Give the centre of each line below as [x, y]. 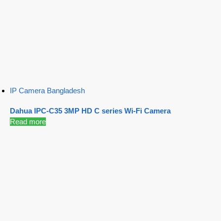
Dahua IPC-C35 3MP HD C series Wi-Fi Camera [90, 111]
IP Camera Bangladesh [47, 90]
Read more [28, 122]
